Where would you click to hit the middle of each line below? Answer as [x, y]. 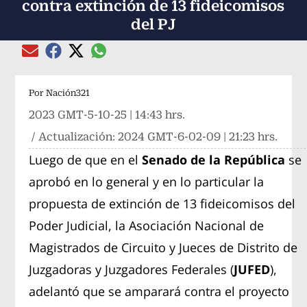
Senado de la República [216, 159]
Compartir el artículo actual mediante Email [125, 58]
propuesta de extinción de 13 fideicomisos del [162, 203]
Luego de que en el [86, 159]
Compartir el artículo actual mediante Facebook [158, 58]
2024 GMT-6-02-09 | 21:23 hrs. [198, 136]
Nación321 [68, 93]
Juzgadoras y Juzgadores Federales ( [132, 269]
